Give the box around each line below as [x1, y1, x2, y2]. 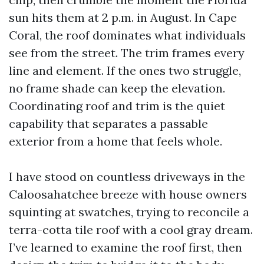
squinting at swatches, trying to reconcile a [9, 204, 249, 219]
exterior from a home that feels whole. [9, 134, 222, 148]
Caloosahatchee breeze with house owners [9, 187, 247, 202]
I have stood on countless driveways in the [9, 169, 245, 184]
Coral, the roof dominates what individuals [9, 28, 246, 42]
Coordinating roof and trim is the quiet [9, 98, 225, 113]
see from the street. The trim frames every [9, 45, 245, 60]
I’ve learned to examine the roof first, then [9, 240, 242, 255]
